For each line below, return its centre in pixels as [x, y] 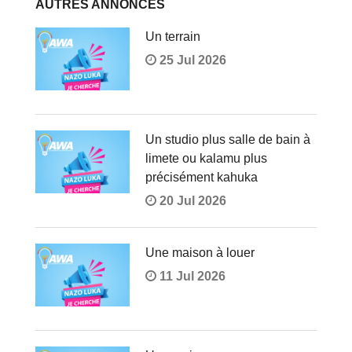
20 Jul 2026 [191, 201]
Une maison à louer [200, 253]
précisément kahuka [201, 178]
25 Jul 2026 [191, 60]
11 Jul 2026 [191, 277]
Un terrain [172, 37]
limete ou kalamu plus [206, 159]
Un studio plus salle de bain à [227, 140]
